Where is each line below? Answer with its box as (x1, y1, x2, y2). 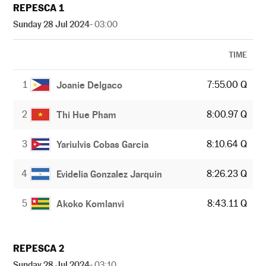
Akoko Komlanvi (56, 198, 125, 210)
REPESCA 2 (13, 243, 64, 254)
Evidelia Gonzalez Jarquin (56, 168, 163, 180)
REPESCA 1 (13, 2, 64, 14)
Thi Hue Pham (56, 109, 117, 121)
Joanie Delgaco (56, 79, 123, 91)
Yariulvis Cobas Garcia (56, 138, 149, 150)
